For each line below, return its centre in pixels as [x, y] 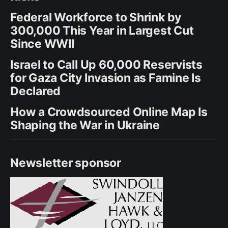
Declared [36, 91]
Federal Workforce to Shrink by [96, 17]
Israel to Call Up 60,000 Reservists [106, 64]
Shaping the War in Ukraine [85, 125]
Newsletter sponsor [66, 163]
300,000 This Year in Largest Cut [102, 30]
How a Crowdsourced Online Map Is [109, 112]
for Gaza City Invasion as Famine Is [106, 78]
